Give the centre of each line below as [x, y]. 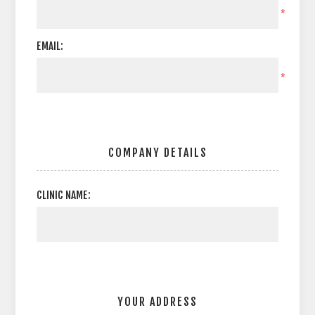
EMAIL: [50, 46]
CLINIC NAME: [64, 195]
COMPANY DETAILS [157, 153]
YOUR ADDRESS [157, 302]
